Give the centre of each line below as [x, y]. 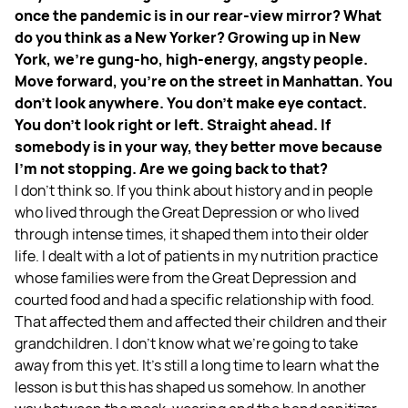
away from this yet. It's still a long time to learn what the [197, 365]
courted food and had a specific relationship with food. [194, 299]
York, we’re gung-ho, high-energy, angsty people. [191, 59]
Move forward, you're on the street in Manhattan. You [204, 81]
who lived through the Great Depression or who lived [187, 212]
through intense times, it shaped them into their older [192, 234]
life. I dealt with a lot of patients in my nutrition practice [196, 255]
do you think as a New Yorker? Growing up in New [188, 37]
